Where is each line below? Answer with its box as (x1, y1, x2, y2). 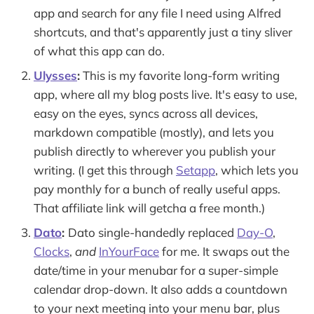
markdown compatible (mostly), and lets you (34, 124, 274, 139)
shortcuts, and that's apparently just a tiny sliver (34, 24, 292, 39)
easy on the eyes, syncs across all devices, (34, 105, 258, 121)
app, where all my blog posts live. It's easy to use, (34, 86, 297, 102)
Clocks (34, 243, 69, 259)
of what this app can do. (34, 43, 165, 58)
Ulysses (34, 67, 77, 83)
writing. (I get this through (34, 162, 176, 177)
